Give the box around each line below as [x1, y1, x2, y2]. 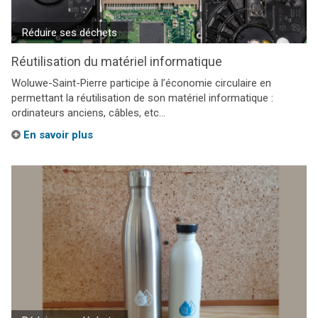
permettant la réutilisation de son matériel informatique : [11, 92, 273, 104]
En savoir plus [21, 128, 93, 141]
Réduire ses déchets [22, 26, 117, 39]
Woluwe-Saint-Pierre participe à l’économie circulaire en [11, 77, 271, 89]
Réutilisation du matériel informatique [11, 54, 222, 69]
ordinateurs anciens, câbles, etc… [11, 106, 165, 119]
